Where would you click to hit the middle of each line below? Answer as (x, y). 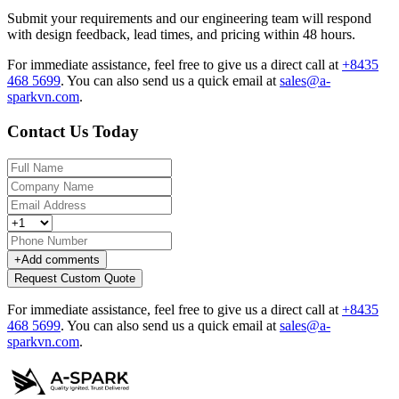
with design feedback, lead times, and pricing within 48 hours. (181, 35)
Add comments (61, 259)
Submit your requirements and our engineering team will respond (189, 19)
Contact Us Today (73, 131)
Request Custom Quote (75, 278)
